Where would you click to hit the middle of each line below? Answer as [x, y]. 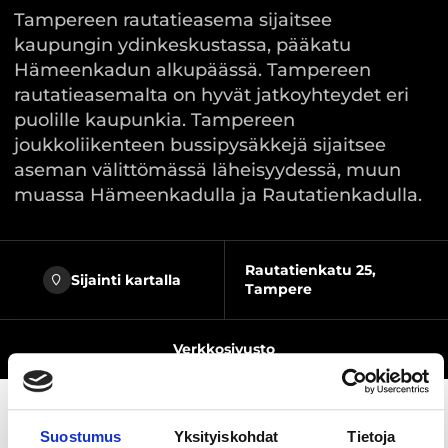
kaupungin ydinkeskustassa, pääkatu [182, 45]
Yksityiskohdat [226, 436]
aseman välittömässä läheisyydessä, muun [207, 170]
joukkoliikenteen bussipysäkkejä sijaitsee [200, 145]
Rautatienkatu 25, [310, 270]
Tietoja [371, 436]
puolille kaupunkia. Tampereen [154, 120]
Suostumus [81, 436]
